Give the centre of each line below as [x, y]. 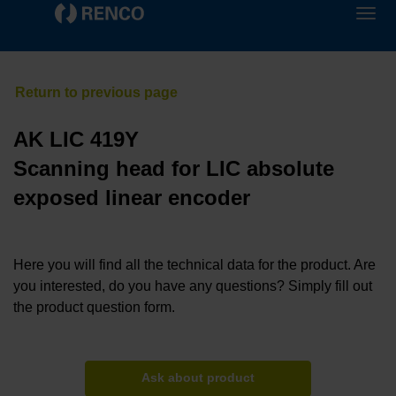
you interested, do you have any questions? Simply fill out [193, 286]
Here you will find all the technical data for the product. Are [194, 265]
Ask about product [198, 378]
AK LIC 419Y [76, 140]
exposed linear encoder [132, 198]
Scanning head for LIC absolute [174, 169]
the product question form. [94, 308]
